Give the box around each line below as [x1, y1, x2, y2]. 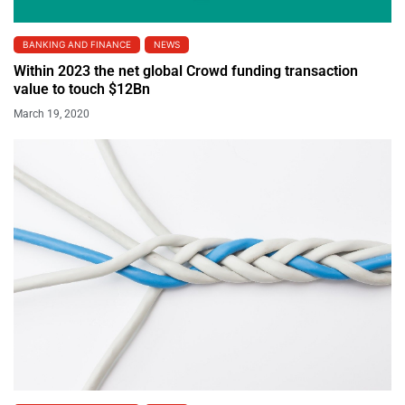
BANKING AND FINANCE [23, 38, 131, 50]
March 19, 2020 [14, 107, 89, 120]
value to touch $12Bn [14, 80, 150, 98]
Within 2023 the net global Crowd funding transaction [14, 61, 358, 80]
